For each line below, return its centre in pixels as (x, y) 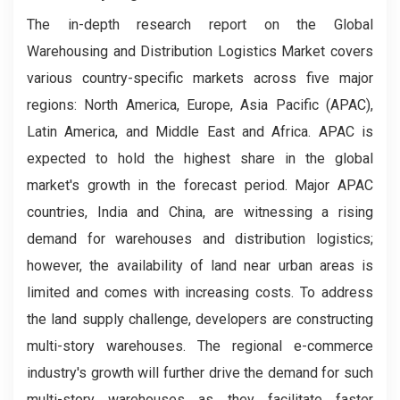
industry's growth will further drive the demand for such (200, 373)
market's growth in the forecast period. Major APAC (200, 186)
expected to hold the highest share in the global (200, 159)
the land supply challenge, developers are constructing (200, 320)
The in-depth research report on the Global (200, 25)
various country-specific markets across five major (200, 79)
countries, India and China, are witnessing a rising (200, 212)
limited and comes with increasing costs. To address (200, 293)
